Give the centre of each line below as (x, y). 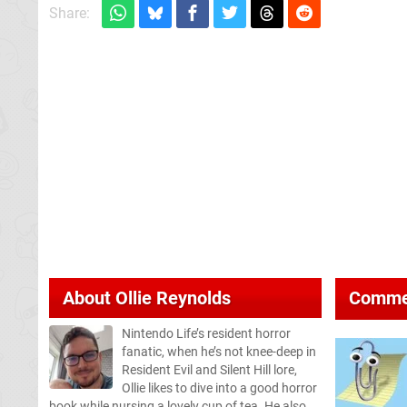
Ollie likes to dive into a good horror (219, 388)
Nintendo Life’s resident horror (206, 333)
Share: (69, 13)
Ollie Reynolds (173, 298)
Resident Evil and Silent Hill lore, (209, 370)
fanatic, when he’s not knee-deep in (219, 352)
